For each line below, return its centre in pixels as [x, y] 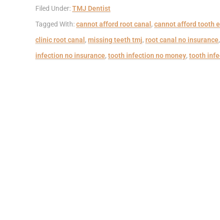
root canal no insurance [182, 40]
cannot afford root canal [114, 24]
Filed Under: [54, 8]
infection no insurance [70, 55]
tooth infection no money [147, 55]
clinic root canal [60, 40]
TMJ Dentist [91, 8]
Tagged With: [56, 24]
